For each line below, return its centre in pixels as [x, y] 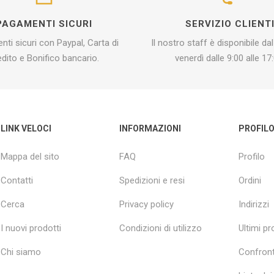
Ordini [250, 180]
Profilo [251, 156]
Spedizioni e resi [152, 180]
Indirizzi [254, 204]
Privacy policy [147, 204]
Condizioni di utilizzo [161, 228]
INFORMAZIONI [150, 128]
